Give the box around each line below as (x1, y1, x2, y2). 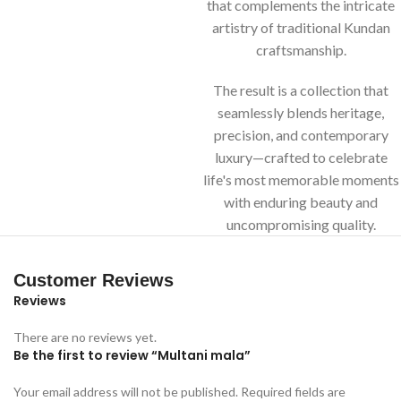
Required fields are (241, 383, 346, 399)
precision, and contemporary (213, 125, 388, 143)
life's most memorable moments (202, 170, 399, 188)
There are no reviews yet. (13, 328, 157, 345)
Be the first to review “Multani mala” (13, 346, 251, 364)
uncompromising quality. (226, 215, 376, 233)
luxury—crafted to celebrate (214, 148, 388, 166)
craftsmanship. (255, 40, 346, 58)
